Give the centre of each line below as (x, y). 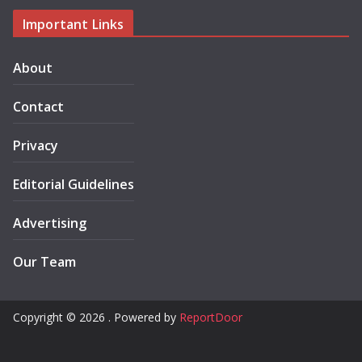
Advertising (50, 223)
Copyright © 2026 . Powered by (96, 318)
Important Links (74, 25)
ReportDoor (211, 318)
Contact (38, 107)
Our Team (44, 262)
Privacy (36, 146)
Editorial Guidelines (74, 185)
